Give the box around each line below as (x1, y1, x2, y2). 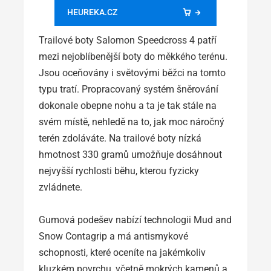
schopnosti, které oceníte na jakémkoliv (39, 247, 206, 259)
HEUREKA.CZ (67, 7, 117, 18)
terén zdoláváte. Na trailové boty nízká (39, 132, 201, 145)
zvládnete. (39, 181, 82, 194)
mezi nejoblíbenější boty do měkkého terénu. (39, 51, 227, 63)
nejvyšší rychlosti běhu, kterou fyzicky (39, 165, 199, 177)
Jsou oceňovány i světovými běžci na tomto (39, 67, 226, 79)
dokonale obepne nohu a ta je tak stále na (39, 100, 217, 112)
